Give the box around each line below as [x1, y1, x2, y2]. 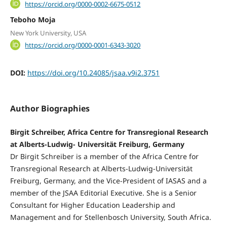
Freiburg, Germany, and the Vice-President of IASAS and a [10, 175, 207, 185]
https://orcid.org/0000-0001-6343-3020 [25, 40, 141, 50]
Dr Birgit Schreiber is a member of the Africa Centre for [10, 151, 199, 161]
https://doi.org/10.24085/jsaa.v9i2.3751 [27, 67, 160, 78]
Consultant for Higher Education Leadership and [10, 200, 175, 210]
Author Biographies [10, 102, 90, 114]
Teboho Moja [10, 15, 55, 25]
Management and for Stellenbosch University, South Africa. [10, 212, 211, 222]
